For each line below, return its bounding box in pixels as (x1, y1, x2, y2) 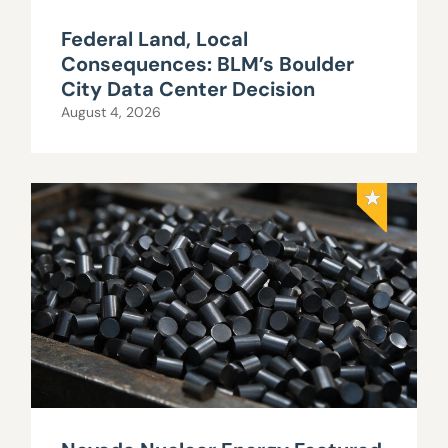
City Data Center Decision (61, 76, 316, 103)
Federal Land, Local (61, 26, 249, 53)
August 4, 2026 (61, 103, 162, 122)
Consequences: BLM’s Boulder (61, 51, 355, 78)
